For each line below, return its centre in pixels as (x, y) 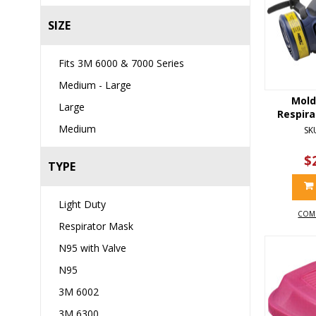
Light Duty (82, 204)
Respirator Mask (96, 226)
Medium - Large (95, 85)
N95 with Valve (92, 248)
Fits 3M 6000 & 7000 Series (121, 63)
